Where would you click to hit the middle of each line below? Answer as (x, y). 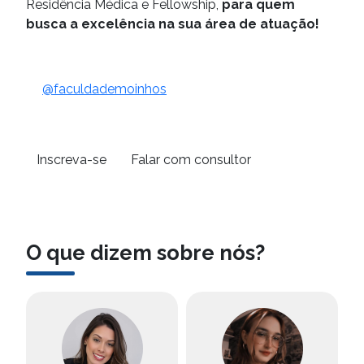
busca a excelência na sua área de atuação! (173, 24)
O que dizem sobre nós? (145, 252)
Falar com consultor (191, 159)
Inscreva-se (71, 159)
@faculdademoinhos (104, 89)
